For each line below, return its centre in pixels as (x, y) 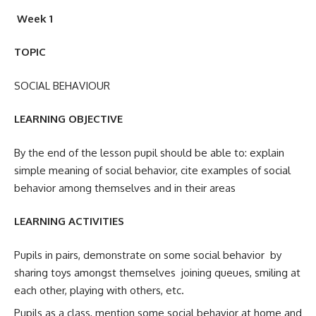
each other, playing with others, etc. (99, 290)
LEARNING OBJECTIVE (68, 119)
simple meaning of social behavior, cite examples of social (152, 170)
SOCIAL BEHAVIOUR (62, 85)
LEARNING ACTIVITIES (69, 221)
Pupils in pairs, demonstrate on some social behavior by (148, 255)
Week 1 (34, 18)
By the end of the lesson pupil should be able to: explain (149, 152)
